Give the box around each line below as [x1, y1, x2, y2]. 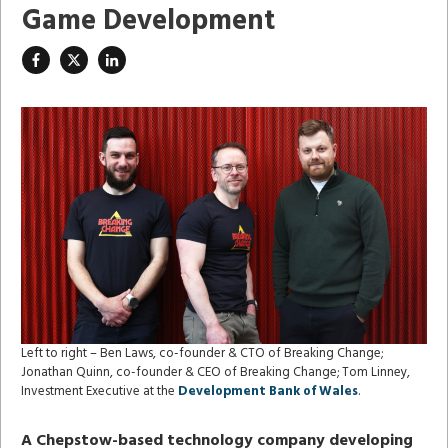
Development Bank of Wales [178, 380, 358, 402]
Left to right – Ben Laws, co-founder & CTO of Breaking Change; [21, 342, 383, 364]
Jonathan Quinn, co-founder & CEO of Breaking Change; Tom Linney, [21, 361, 410, 383]
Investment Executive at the [21, 380, 178, 402]
